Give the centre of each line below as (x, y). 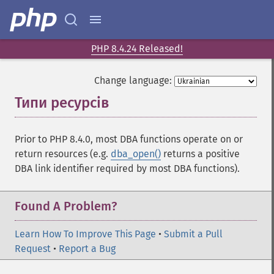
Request (33, 249)
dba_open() (136, 154)
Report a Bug (87, 249)
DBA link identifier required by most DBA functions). (127, 168)
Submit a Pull (193, 234)
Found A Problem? (66, 206)
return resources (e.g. (63, 154)
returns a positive (200, 154)
